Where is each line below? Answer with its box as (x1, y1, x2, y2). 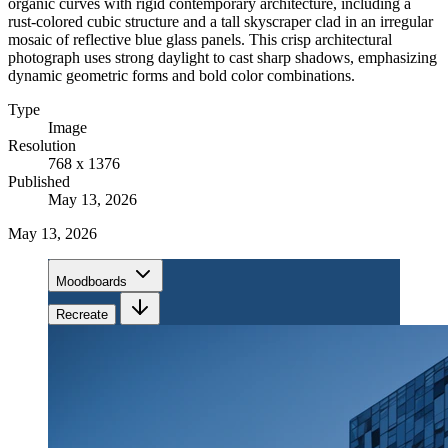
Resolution (8, 136, 76, 154)
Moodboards (56, 273, 127, 289)
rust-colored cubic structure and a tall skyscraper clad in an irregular (8, 12, 433, 30)
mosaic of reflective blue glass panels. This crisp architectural (8, 30, 392, 48)
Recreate (56, 306, 108, 322)
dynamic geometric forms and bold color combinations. (8, 66, 355, 84)
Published (8, 172, 70, 190)
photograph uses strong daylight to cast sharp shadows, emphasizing (8, 48, 437, 66)
